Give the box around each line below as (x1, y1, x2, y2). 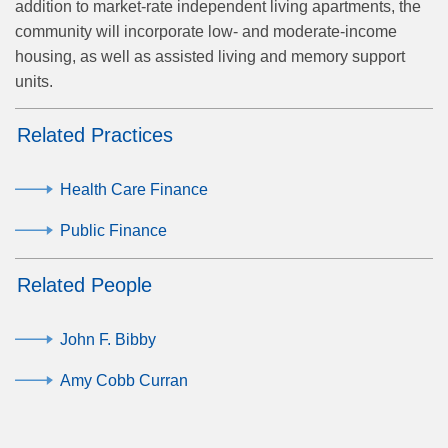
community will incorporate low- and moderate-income (15, 22, 397, 40)
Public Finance (60, 221, 167, 239)
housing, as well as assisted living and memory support (15, 47, 405, 65)
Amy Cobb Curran (60, 371, 188, 389)
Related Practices (17, 123, 173, 146)
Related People (17, 273, 152, 296)
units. (15, 72, 53, 90)
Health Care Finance (60, 180, 208, 198)
